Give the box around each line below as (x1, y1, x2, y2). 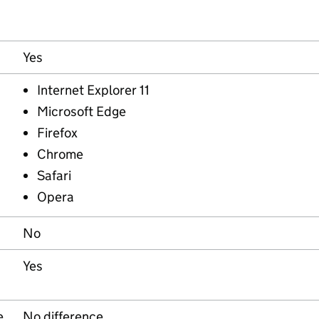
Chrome (37, 146, 83, 162)
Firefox (37, 125, 78, 141)
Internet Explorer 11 (37, 82, 150, 98)
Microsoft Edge (37, 103, 126, 120)
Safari (37, 167, 71, 184)
